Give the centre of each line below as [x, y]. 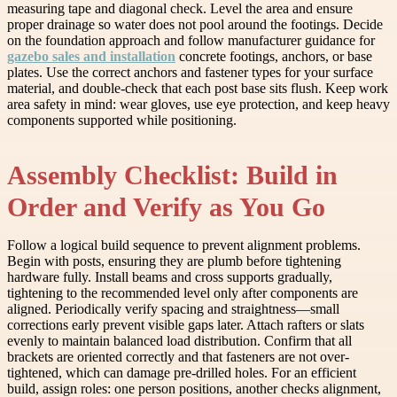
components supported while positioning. [122, 121]
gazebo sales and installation [91, 57]
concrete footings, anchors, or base [274, 57]
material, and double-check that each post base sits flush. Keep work [198, 89]
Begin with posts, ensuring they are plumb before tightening [174, 261]
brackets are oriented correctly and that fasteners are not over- [178, 357]
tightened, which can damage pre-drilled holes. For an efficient [182, 373]
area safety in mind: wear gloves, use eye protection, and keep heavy [198, 105]
